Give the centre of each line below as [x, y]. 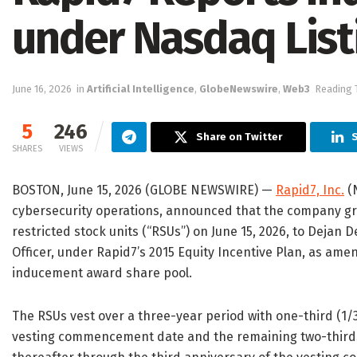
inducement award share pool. [102, 273]
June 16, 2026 [42, 89]
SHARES [27, 149]
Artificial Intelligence [141, 89]
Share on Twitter [239, 137]
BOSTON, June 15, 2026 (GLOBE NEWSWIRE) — [144, 190]
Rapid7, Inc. [310, 190]
